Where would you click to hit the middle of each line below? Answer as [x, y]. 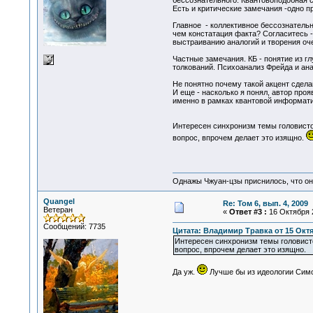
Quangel [59, 201]
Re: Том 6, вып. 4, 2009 [265, 203]
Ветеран [58, 210]
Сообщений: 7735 [74, 226]
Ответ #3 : [248, 212]
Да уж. [184, 272]
